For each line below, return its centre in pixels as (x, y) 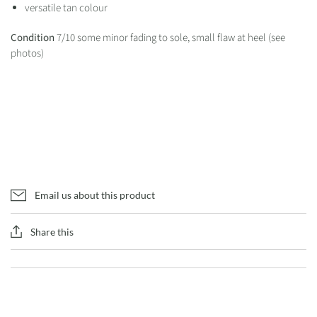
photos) (28, 53)
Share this (52, 231)
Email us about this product (95, 195)
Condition (34, 38)
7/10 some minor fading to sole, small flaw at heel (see (171, 38)
